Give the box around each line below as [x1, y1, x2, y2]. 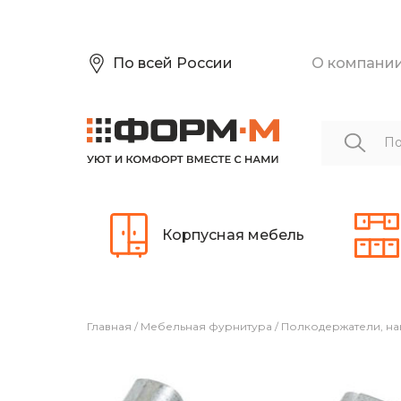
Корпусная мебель [162, 226, 304, 243]
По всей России [113, 55, 233, 72]
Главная [87, 319, 132, 333]
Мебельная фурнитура [141, 319, 272, 333]
